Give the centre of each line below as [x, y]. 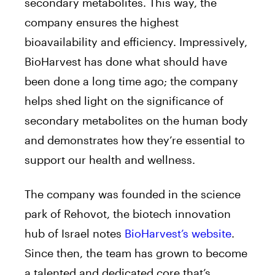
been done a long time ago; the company [131, 81]
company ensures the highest [102, 22]
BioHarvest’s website [178, 233]
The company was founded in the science [133, 194]
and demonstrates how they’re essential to [135, 140]
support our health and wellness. [111, 159]
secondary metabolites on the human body [136, 120]
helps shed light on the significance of [124, 100]
